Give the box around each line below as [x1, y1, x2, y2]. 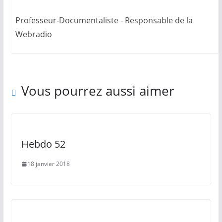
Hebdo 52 [21, 137, 65, 151]
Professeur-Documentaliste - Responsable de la [15, 15, 193, 26]
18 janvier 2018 [27, 160, 70, 168]
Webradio [15, 29, 52, 40]
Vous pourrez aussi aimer [21, 82, 174, 100]
